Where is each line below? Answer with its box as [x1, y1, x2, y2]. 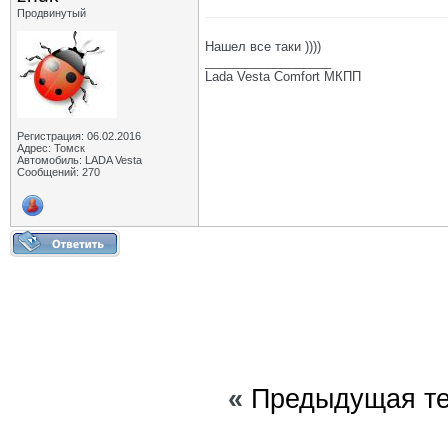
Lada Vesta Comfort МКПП [205, 69, 361, 84]
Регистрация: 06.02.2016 [17, 130, 141, 142]
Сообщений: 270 [17, 166, 100, 178]
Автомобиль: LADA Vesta [17, 154, 142, 166]
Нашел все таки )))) [205, 39, 321, 54]
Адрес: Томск [17, 142, 85, 154]
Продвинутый [17, 7, 86, 19]
